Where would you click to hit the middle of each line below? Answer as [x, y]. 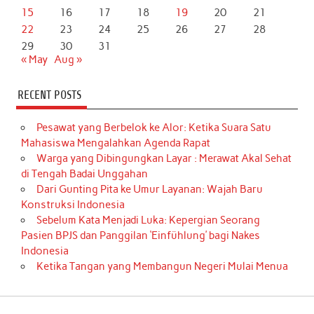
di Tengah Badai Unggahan [85, 174]
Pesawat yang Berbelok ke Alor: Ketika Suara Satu [153, 128]
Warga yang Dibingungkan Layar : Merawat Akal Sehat [164, 159]
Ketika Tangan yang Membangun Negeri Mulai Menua [162, 267]
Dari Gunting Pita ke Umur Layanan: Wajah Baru [149, 190]
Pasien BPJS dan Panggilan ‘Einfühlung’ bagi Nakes [141, 236]
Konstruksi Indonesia [73, 205]
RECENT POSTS [49, 95]
